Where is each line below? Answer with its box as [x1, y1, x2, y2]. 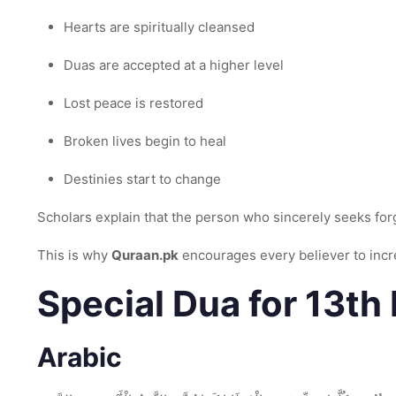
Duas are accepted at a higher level [64, 57, 284, 73]
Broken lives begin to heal [64, 133, 226, 149]
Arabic [37, 341, 122, 373]
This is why [37, 247, 111, 263]
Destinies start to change [64, 171, 221, 187]
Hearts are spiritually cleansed [64, 19, 255, 35]
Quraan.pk [111, 247, 179, 263]
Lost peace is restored [64, 95, 203, 111]
